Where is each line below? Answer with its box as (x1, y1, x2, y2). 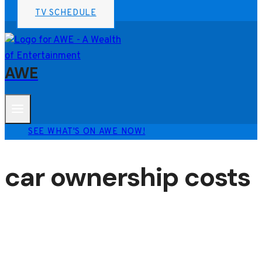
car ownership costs (5, 160, 250, 195)
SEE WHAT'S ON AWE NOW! (28, 126, 146, 137)
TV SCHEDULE (35, 7, 96, 19)
